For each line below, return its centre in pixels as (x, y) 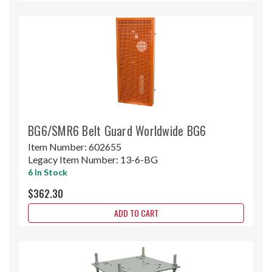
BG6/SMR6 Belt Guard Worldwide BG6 (117, 130)
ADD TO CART (136, 212)
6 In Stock (48, 172)
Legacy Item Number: (74, 159)
